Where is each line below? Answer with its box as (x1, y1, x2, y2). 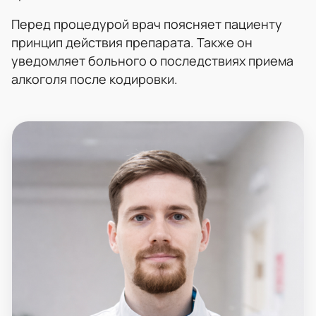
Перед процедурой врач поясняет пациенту (11, 15, 282, 32)
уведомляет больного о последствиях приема (11, 51, 293, 69)
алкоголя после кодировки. (11, 70, 178, 87)
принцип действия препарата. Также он (11, 33, 253, 51)
